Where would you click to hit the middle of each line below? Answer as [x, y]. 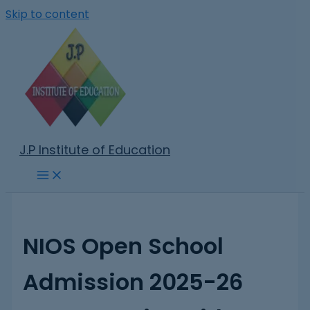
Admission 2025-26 [133, 282]
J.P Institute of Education [95, 150]
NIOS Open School [123, 246]
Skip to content [47, 14]
